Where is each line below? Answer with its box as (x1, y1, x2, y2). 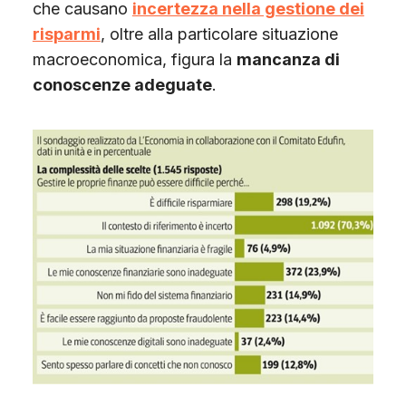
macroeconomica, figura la (32, 49, 237, 69)
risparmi (32, 24, 101, 43)
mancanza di (236, 49, 340, 69)
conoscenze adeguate (32, 74, 212, 94)
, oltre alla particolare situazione (100, 24, 338, 43)
